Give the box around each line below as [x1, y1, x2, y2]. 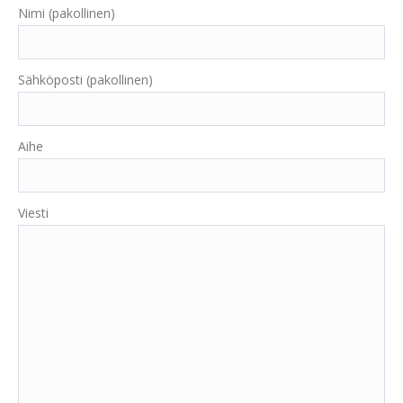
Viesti [18, 204, 49, 221]
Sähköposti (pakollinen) [18, 71, 153, 88]
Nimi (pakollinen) [18, 4, 115, 22]
